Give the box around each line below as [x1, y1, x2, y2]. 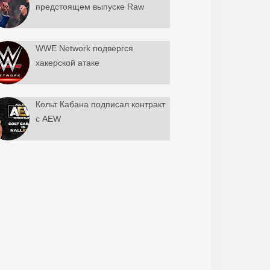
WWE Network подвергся [35, 43, 133, 53]
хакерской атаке [35, 58, 99, 67]
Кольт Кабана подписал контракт [35, 99, 165, 109]
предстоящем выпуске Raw [35, 2, 144, 11]
